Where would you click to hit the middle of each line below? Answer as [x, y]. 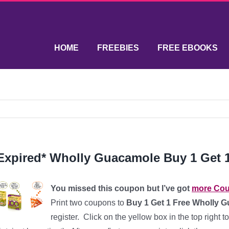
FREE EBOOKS [188, 48]
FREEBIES [118, 48]
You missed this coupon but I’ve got [121, 188]
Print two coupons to [87, 203]
